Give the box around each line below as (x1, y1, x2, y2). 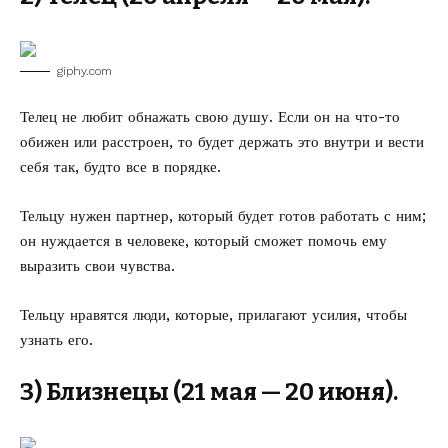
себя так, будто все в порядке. (20, 158, 221, 176)
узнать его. (20, 331, 93, 349)
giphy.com (57, 64, 112, 78)
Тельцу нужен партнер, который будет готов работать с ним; (20, 207, 426, 225)
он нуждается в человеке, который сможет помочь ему (20, 232, 387, 250)
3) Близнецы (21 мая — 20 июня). (20, 378, 398, 406)
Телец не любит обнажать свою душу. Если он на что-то (20, 108, 400, 126)
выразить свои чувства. (20, 257, 175, 275)
